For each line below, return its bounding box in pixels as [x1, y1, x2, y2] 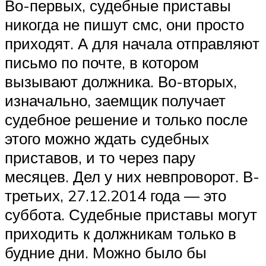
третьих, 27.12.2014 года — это [5, 186, 226, 205]
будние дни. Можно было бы [5, 243, 207, 262]
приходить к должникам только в [5, 224, 236, 243]
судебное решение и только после [5, 110, 248, 129]
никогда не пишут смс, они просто [5, 15, 244, 34]
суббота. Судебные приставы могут [5, 205, 257, 224]
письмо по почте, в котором [5, 53, 199, 72]
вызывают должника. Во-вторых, [5, 72, 237, 91]
